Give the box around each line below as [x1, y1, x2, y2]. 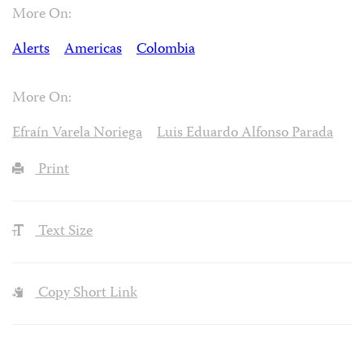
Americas [63, 37, 122, 62]
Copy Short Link [35, 281, 138, 305]
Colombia [136, 37, 195, 62]
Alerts [12, 37, 50, 62]
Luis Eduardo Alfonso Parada [156, 122, 333, 146]
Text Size [35, 220, 93, 245]
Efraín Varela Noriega [12, 122, 142, 146]
